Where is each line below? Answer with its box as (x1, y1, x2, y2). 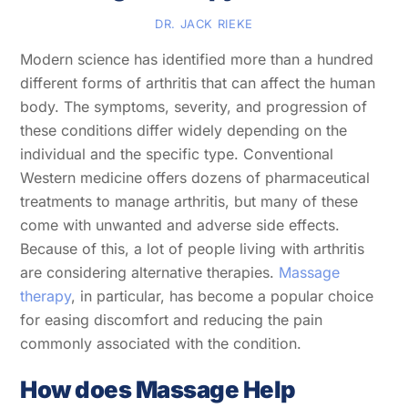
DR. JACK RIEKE (154, 15, 254, 31)
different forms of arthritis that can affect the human (20, 74, 376, 93)
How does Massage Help (20, 375, 296, 404)
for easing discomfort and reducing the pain (20, 311, 323, 330)
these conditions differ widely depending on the (20, 121, 348, 140)
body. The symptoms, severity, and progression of (20, 97, 368, 117)
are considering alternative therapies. (20, 263, 280, 282)
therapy (20, 287, 72, 306)
